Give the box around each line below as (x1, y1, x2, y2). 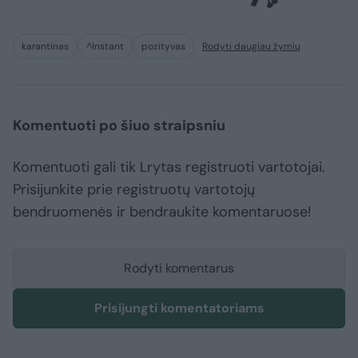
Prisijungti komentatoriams (93, 300, 265, 317)
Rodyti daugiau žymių (202, 40, 300, 54)
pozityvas (141, 40, 185, 54)
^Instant (86, 40, 124, 54)
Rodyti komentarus (124, 260, 234, 277)
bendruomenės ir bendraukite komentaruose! (13, 202, 312, 222)
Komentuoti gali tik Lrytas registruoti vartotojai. (13, 157, 325, 177)
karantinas (22, 40, 69, 54)
